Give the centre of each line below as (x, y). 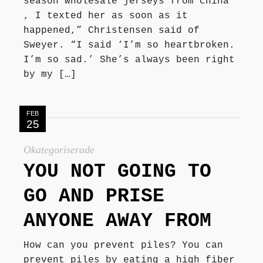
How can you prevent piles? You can (123, 245)
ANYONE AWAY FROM (117, 221)
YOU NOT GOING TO (117, 171)
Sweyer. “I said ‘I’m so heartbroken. (129, 45)
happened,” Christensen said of (112, 30)
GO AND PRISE (94, 196)
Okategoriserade (59, 149)
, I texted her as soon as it (106, 16)
